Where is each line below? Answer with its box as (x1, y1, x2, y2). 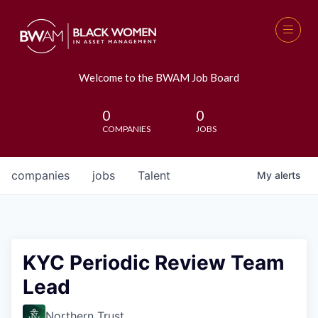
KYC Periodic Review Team (23, 251, 285, 275)
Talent (138, 168, 170, 182)
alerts (275, 169, 301, 181)
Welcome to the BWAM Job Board (79, 71, 239, 84)
